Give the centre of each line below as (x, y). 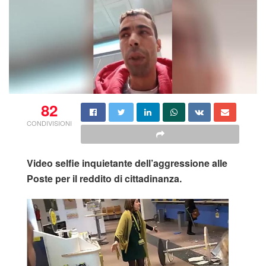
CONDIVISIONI (49, 123)
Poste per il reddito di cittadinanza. (104, 179)
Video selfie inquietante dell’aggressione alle (127, 163)
